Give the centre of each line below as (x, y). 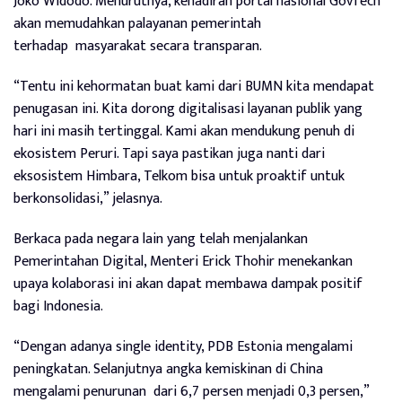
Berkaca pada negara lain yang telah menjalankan (161, 239)
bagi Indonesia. (58, 306)
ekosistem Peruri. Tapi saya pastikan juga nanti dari (169, 153)
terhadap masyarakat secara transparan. (138, 46)
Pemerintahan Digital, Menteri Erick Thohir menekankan (183, 261)
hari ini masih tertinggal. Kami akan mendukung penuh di (184, 131)
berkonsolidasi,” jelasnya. (88, 198)
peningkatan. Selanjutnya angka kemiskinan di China (168, 369)
